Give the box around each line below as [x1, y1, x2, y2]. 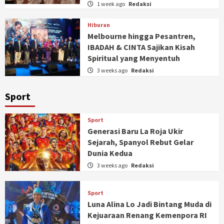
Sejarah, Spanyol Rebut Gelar [87, 137, 193, 147]
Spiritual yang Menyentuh [87, 53, 180, 63]
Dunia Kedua [87, 148, 132, 158]
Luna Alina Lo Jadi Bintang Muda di [87, 199, 211, 209]
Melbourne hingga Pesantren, [87, 31, 195, 41]
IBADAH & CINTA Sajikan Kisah [87, 42, 195, 52]
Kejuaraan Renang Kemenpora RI [87, 210, 207, 220]
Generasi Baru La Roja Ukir [87, 126, 183, 136]
